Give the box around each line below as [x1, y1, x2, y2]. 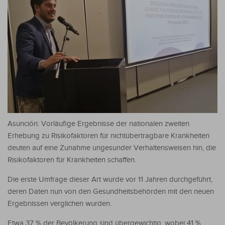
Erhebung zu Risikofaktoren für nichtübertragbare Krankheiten [8, 131, 209, 140]
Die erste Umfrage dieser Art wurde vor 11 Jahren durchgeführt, [8, 175, 212, 184]
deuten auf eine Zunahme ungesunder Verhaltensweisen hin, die [8, 143, 216, 152]
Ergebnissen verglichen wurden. [8, 199, 111, 208]
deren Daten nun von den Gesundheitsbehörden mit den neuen [8, 187, 214, 196]
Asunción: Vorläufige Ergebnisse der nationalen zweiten [8, 119, 189, 128]
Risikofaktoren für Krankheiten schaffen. [8, 155, 136, 164]
